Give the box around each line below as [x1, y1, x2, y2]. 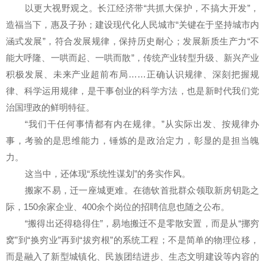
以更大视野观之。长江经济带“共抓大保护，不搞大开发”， [25, 3, 259, 14]
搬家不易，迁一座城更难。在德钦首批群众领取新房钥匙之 [25, 185, 259, 196]
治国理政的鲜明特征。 [6, 102, 95, 113]
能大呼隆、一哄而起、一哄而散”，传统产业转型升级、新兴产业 [6, 53, 259, 63]
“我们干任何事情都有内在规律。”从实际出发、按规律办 [25, 119, 259, 130]
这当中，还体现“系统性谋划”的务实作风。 [25, 169, 190, 179]
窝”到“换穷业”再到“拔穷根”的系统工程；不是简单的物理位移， [6, 235, 259, 245]
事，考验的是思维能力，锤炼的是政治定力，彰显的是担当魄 [6, 135, 259, 146]
